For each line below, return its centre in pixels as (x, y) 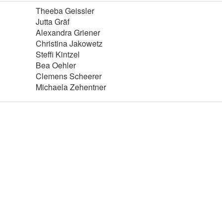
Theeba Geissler (65, 11)
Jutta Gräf (53, 22)
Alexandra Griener (68, 32)
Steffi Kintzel (58, 54)
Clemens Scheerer (69, 76)
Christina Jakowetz (69, 43)
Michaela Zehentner (71, 87)
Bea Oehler (56, 65)
